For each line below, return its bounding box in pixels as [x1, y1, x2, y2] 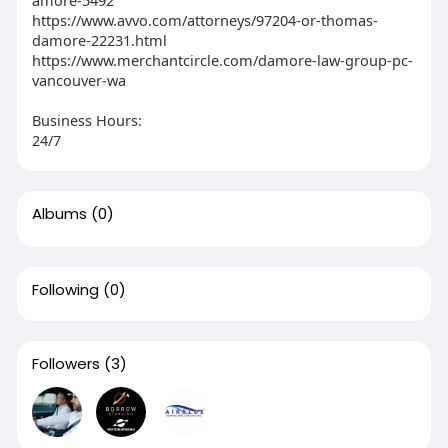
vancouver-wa [31, 70, 126, 90]
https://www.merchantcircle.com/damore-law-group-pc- [31, 50, 413, 70]
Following [31, 279, 99, 300]
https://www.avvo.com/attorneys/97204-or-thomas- [31, 10, 378, 30]
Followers [31, 353, 100, 374]
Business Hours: [31, 110, 142, 130]
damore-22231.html [31, 30, 167, 50]
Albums [31, 203, 87, 224]
